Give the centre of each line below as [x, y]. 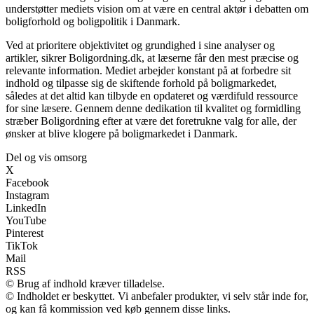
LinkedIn [26, 208]
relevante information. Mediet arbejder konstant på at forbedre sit [148, 71]
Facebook [27, 183]
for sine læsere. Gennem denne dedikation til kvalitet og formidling [153, 109]
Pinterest [25, 233]
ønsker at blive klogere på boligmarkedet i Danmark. [122, 134]
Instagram [27, 196]
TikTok [22, 246]
